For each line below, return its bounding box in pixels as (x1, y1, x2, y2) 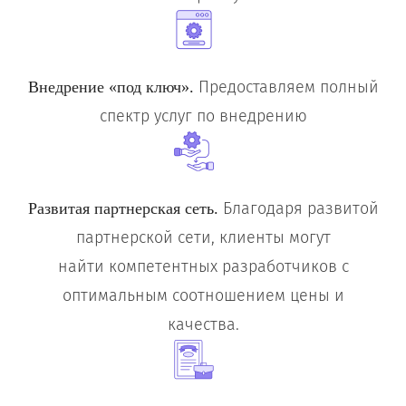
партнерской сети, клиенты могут (75, 227, 331, 248)
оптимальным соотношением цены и (62, 285, 344, 306)
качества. (167, 314, 239, 335)
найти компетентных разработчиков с (57, 256, 349, 277)
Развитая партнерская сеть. (27, 199, 218, 218)
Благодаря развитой (217, 198, 379, 219)
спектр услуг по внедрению (99, 106, 307, 127)
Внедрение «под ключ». (27, 78, 194, 97)
